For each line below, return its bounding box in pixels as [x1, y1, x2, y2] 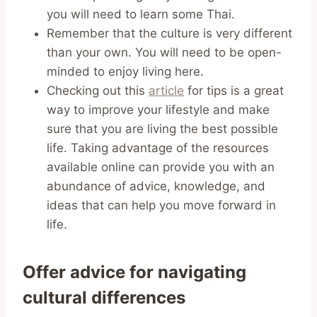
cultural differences [23, 287, 190, 308]
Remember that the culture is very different [47, 25, 292, 40]
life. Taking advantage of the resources [47, 140, 269, 155]
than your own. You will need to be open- [47, 45, 282, 59]
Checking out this [47, 83, 149, 98]
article [149, 83, 184, 98]
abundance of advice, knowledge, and [47, 178, 265, 193]
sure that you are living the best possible [47, 121, 278, 136]
